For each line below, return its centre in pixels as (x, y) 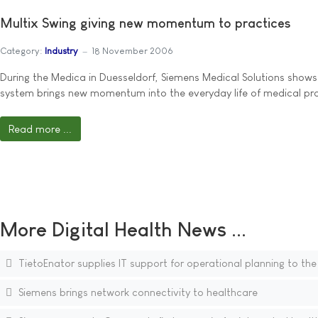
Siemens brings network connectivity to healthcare (136, 292)
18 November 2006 (132, 51)
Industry (61, 51)
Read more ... (40, 128)
